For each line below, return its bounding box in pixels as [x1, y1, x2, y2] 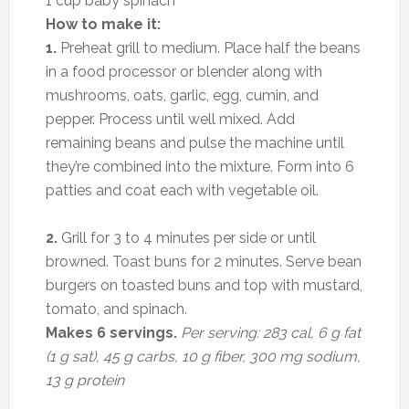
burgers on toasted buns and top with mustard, [45, 276, 362, 294]
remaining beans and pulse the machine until [45, 133, 344, 152]
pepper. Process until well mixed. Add [45, 110, 295, 128]
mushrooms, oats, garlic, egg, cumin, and [45, 86, 319, 104]
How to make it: [45, 15, 161, 33]
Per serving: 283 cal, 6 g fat [180, 323, 361, 341]
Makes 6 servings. [45, 323, 177, 341]
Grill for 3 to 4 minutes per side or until [57, 228, 316, 246]
